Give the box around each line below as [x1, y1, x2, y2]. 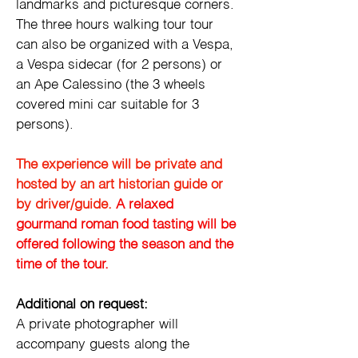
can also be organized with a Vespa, [16, 38, 237, 52]
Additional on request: [16, 298, 148, 312]
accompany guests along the [16, 338, 193, 352]
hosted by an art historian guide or [16, 178, 227, 192]
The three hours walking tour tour [16, 18, 217, 32]
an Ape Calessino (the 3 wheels [16, 78, 209, 92]
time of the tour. [16, 258, 113, 272]
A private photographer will [16, 318, 182, 332]
